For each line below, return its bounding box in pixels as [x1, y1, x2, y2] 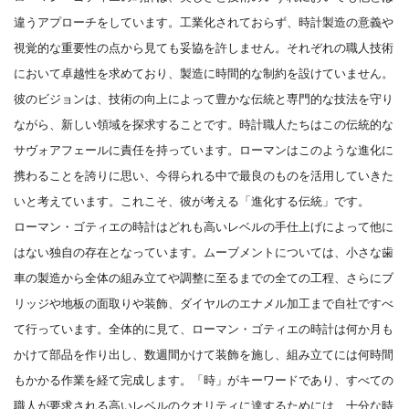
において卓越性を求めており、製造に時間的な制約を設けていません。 [14, 64, 393, 81]
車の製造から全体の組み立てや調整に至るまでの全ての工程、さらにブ [14, 268, 393, 286]
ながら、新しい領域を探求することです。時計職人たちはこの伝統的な [14, 115, 393, 132]
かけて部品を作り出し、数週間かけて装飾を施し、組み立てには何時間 [14, 345, 393, 362]
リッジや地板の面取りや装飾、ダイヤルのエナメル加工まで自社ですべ [14, 294, 393, 311]
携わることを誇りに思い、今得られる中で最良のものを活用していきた [14, 166, 393, 184]
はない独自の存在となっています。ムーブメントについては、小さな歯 [14, 243, 393, 260]
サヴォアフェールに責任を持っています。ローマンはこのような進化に [14, 141, 393, 158]
